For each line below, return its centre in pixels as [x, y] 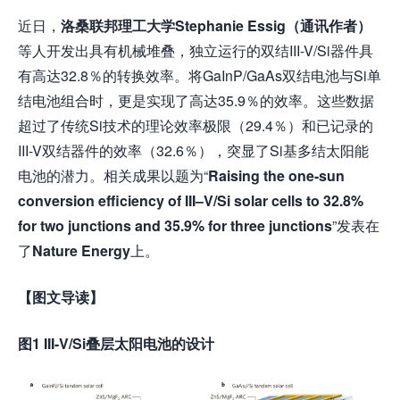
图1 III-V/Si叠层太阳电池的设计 [116, 343]
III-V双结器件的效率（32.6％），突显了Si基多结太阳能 [193, 150]
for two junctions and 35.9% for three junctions [175, 225]
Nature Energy [81, 250]
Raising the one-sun [276, 175]
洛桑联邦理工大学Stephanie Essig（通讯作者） [216, 25]
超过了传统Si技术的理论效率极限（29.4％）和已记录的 [196, 125]
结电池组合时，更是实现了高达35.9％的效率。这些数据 [196, 100]
